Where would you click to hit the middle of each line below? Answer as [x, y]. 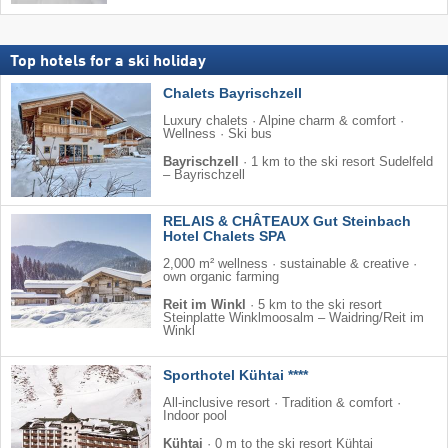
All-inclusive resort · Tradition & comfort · [282, 403]
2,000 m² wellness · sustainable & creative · [290, 264]
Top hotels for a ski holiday [108, 62]
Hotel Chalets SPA [224, 236]
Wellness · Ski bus [217, 134]
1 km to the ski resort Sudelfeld [342, 162]
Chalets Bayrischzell [232, 93]
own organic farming [221, 277]
